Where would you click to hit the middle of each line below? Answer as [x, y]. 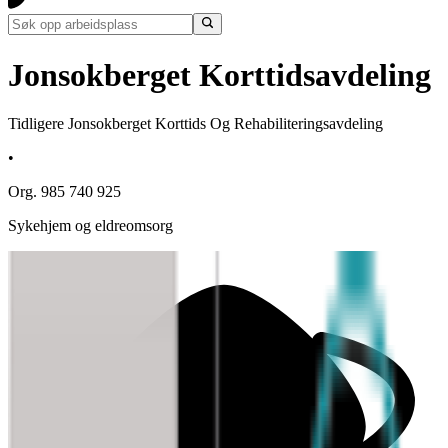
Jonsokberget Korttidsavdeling [219, 74]
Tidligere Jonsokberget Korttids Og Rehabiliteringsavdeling [195, 124]
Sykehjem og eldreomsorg [90, 226]
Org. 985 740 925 [64, 192]
